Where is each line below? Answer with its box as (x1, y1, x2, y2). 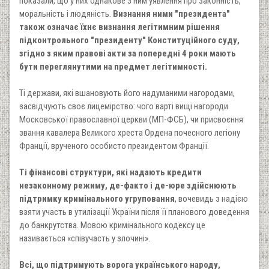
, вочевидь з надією (175, 193, 248, 204)
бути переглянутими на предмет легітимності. (19, 61, 207, 72)
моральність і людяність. (19, 8, 113, 19)
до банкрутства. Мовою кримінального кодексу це (19, 219, 205, 231)
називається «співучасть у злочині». (19, 232, 150, 244)
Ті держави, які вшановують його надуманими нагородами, (19, 87, 235, 98)
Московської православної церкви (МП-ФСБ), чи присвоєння (19, 113, 243, 125)
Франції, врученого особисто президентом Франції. (19, 140, 209, 151)
